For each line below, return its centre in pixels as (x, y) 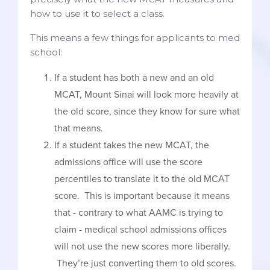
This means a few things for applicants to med (135, 38)
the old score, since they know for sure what (147, 112)
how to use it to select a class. (97, 14)
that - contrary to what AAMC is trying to (139, 213)
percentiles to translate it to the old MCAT (142, 179)
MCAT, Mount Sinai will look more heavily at (146, 95)
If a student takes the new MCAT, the (132, 146)
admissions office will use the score (128, 162)
